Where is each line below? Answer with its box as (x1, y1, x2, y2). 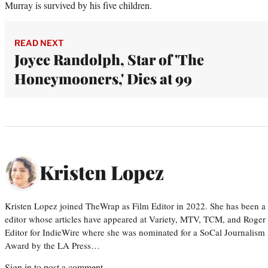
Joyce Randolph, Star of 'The (14, 49, 204, 69)
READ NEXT (14, 37, 63, 48)
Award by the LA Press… (5, 239, 100, 251)
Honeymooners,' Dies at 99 (14, 68, 192, 88)
